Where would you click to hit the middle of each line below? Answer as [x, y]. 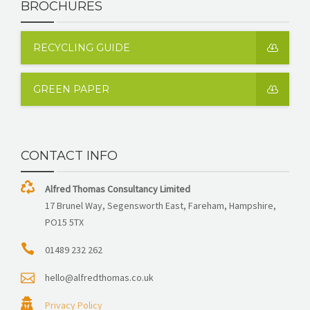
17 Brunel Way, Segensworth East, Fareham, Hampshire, [161, 205]
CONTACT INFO [69, 155]
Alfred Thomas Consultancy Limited [118, 189]
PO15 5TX [64, 222]
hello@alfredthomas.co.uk [99, 277]
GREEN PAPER [71, 89]
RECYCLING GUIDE [82, 47]
